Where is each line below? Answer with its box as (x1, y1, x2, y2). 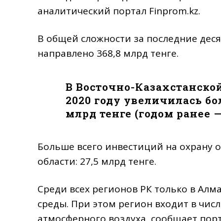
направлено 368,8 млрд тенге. (37, 46, 179, 60)
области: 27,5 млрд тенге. (37, 154, 156, 168)
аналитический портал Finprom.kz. (37, 4, 200, 17)
